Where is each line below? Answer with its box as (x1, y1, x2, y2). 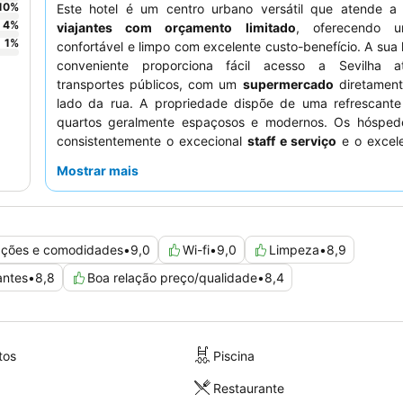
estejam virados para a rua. (57, 190, 217, 206)
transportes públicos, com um (57, 76, 243, 93)
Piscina (213, 347, 255, 363)
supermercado (242, 76, 334, 93)
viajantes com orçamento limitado (57, 20, 296, 36)
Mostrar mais (57, 163, 139, 179)
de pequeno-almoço (57, 152, 184, 168)
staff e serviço (246, 133, 337, 149)
